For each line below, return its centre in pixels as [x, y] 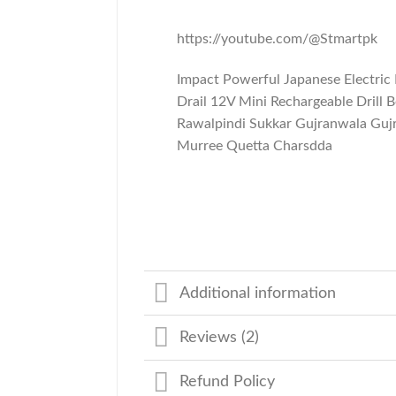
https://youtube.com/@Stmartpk [277, 39]
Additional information [258, 293]
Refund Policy [228, 382]
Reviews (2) [220, 338]
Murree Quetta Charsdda [254, 145]
